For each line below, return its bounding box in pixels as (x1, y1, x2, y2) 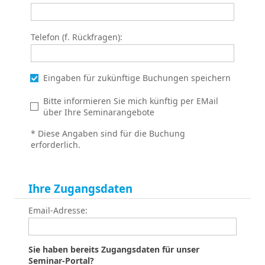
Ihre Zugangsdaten (28, 180, 132, 196)
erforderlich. (31, 138, 80, 150)
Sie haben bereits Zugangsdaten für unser (28, 243, 199, 255)
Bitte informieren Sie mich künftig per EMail (43, 95, 218, 106)
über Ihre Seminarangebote (43, 106, 154, 118)
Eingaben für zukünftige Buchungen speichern (43, 72, 231, 83)
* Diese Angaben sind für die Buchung (31, 127, 185, 139)
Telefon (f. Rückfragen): (31, 31, 122, 43)
